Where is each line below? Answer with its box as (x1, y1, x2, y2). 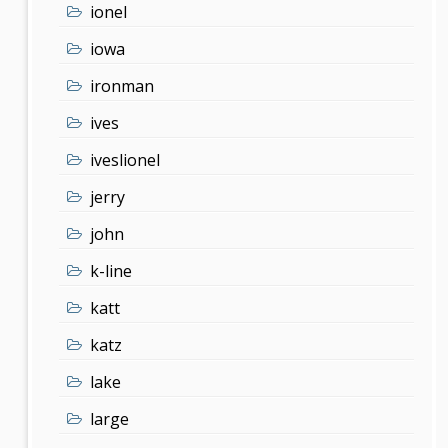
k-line (90, 259, 133, 282)
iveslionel (90, 148, 161, 171)
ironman (90, 74, 155, 97)
